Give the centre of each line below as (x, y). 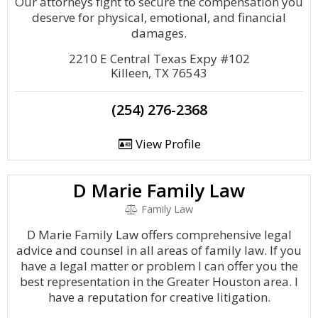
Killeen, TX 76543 (159, 73)
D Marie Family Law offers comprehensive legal (159, 235)
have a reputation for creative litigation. (159, 297)
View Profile (166, 144)
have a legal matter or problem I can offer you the (159, 266)
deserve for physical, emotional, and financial (159, 17)
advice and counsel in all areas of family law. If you (159, 250)
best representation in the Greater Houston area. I (159, 281)
